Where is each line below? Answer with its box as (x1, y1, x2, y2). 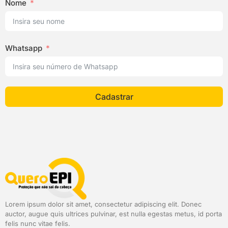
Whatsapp (5, 43, 42, 53)
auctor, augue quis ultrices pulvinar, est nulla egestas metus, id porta (5, 210, 222, 218)
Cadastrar (95, 92, 133, 102)
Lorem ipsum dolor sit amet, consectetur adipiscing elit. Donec (5, 200, 202, 209)
